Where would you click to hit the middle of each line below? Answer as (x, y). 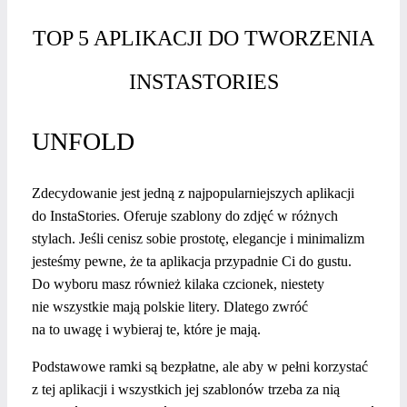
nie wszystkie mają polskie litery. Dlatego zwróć (170, 306)
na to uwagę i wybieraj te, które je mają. (146, 329)
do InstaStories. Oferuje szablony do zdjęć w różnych (185, 215)
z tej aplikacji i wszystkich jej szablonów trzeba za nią (186, 389)
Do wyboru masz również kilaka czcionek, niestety (178, 283)
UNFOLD (83, 141)
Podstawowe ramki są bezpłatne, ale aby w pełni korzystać (200, 366)
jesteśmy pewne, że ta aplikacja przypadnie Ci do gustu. (192, 261)
